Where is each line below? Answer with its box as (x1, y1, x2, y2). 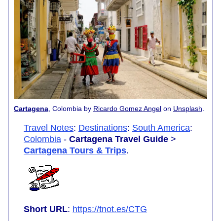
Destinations (78, 123, 127, 133)
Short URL (24, 204, 68, 215)
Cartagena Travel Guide (69, 134, 168, 145)
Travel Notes (24, 123, 74, 133)
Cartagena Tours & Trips (24, 146, 126, 156)
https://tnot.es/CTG (73, 204, 147, 215)
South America (132, 123, 190, 133)
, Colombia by (48, 105, 93, 113)
